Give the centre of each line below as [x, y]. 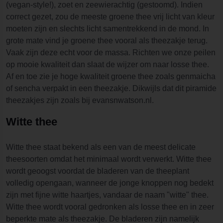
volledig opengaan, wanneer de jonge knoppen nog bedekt [110, 183]
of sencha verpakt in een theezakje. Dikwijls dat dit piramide [111, 88]
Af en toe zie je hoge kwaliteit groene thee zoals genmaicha [111, 76]
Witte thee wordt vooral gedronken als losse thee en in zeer [110, 207]
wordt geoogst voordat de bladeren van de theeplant [98, 171]
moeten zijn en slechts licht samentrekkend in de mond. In [108, 28]
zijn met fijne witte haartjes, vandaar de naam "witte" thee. [107, 195]
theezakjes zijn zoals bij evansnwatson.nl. [80, 100]
